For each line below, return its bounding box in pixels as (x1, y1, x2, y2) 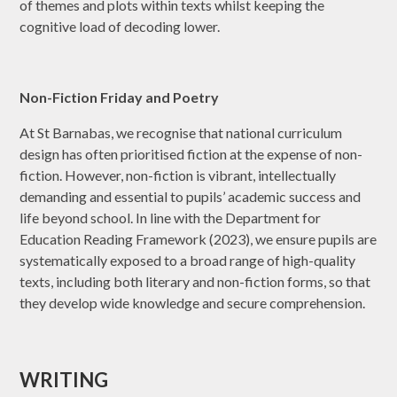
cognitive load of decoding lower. (19, 18, 223, 35)
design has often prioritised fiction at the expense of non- (19, 145, 363, 163)
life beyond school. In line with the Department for (19, 209, 322, 227)
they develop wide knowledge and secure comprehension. (19, 294, 366, 312)
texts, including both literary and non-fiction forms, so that (19, 273, 371, 291)
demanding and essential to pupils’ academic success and (19, 188, 362, 206)
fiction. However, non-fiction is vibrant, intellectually (19, 167, 337, 184)
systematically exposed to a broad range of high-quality (19, 252, 356, 269)
